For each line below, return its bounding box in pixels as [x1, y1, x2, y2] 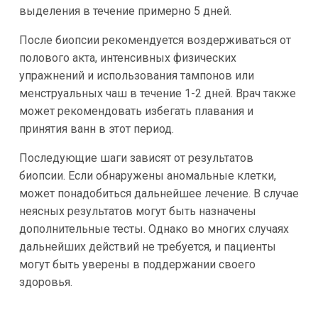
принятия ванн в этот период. [18, 122, 174, 136]
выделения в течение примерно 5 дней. [18, 4, 231, 18]
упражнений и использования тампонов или [18, 69, 254, 83]
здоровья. [18, 275, 72, 290]
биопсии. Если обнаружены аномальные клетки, [18, 169, 276, 183]
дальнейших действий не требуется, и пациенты [18, 240, 276, 254]
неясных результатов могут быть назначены [18, 204, 256, 219]
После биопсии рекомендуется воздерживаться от [18, 33, 291, 48]
